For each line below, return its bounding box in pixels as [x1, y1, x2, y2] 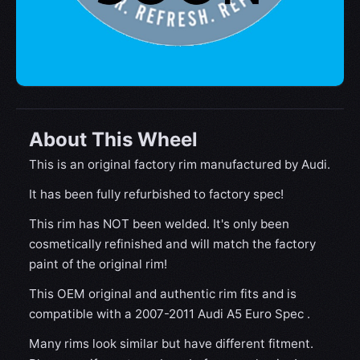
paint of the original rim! [29, 256, 167, 272]
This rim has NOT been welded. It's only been [29, 216, 289, 231]
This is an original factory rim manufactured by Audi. [29, 157, 330, 172]
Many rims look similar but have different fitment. [29, 336, 313, 351]
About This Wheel [29, 128, 198, 151]
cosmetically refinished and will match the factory [29, 236, 316, 252]
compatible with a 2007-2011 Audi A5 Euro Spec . [29, 306, 310, 321]
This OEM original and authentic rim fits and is [29, 286, 297, 301]
